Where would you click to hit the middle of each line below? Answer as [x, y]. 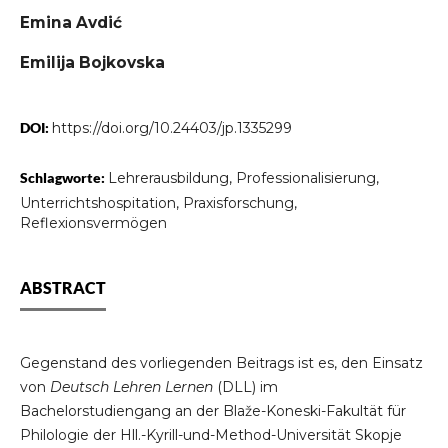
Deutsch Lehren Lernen [131, 387]
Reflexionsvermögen [93, 223]
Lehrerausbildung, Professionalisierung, [243, 178]
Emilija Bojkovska [92, 62]
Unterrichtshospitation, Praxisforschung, [158, 203]
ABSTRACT [62, 288]
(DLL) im [245, 387]
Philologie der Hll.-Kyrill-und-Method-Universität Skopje [210, 435]
